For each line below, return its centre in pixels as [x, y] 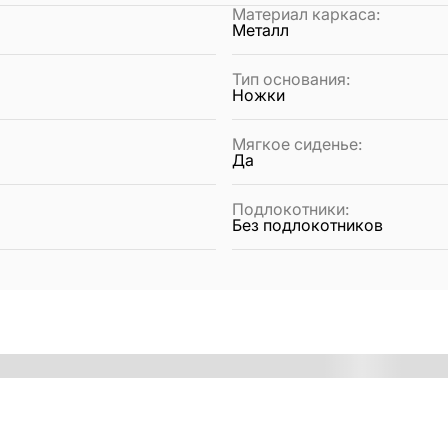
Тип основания [289, 78]
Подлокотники [288, 208]
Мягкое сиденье [295, 143]
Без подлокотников [307, 224]
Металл [260, 29]
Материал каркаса [304, 13]
